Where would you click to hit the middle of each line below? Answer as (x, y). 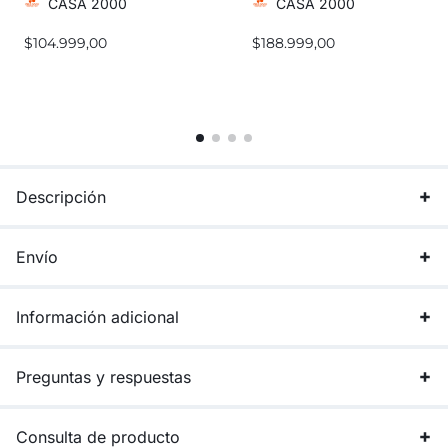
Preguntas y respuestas (103, 376)
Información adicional (97, 316)
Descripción (61, 196)
